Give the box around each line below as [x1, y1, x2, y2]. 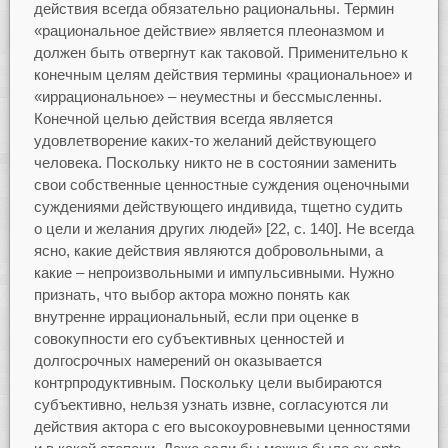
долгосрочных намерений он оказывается [33, 352, 322, 370]
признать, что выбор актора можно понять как [33, 286, 350, 304]
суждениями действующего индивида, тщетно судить [33, 198, 403, 216]
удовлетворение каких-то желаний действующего [33, 132, 376, 150]
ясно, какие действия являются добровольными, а [33, 242, 383, 260]
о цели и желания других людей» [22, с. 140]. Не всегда [33, 220, 414, 238]
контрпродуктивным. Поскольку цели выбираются [33, 374, 382, 392]
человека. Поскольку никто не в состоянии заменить [33, 154, 397, 172]
